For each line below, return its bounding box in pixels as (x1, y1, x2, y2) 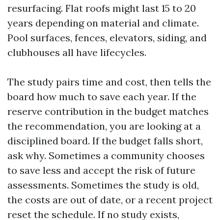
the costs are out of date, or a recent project (7, 193, 213, 206)
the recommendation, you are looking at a (7, 120, 201, 132)
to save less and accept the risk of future (7, 164, 195, 176)
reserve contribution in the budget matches (7, 105, 209, 117)
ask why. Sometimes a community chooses (7, 149, 205, 162)
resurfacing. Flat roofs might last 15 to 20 (7, 2, 196, 14)
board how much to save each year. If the (7, 90, 196, 103)
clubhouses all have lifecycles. (7, 46, 146, 58)
